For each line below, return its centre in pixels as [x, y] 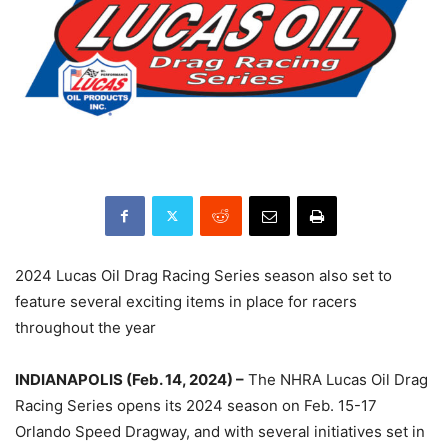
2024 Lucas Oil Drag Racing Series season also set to [203, 275]
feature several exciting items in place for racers [186, 301]
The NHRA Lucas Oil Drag [336, 379]
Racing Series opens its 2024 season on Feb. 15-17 [196, 405]
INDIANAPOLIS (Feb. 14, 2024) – [129, 379]
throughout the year [85, 327]
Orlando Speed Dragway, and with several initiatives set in [220, 431]
